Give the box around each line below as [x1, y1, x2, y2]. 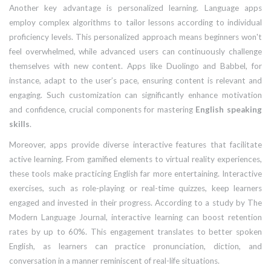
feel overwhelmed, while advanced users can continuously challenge [9, 47, 262, 57]
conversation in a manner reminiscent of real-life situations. [9, 256, 220, 266]
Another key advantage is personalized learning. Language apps [9, 3, 262, 13]
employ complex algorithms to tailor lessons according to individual [9, 18, 262, 28]
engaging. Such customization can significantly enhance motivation [9, 90, 262, 100]
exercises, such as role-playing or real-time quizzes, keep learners [9, 183, 262, 194]
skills [9, 119, 30, 129]
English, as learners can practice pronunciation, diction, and [9, 241, 262, 252]
